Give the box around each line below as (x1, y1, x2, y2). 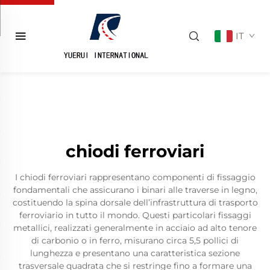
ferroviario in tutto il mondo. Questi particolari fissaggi (19, 210, 251, 221)
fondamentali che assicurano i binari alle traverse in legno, (13, 184, 257, 195)
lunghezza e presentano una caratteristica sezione (30, 248, 240, 259)
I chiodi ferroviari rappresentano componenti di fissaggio (14, 172, 256, 183)
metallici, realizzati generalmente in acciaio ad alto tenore (13, 222, 257, 233)
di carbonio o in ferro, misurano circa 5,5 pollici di (31, 235, 239, 246)
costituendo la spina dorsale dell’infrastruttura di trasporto (12, 197, 258, 208)
